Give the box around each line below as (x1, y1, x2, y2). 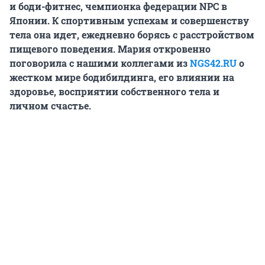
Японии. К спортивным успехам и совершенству (9, 14, 249, 27)
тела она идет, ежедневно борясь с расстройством (9, 28, 254, 41)
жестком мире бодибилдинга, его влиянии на (9, 71, 234, 84)
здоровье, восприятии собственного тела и (9, 85, 219, 98)
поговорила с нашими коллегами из (9, 57, 190, 70)
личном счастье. (9, 99, 91, 112)
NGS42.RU (190, 57, 237, 70)
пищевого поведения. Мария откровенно (9, 43, 211, 56)
